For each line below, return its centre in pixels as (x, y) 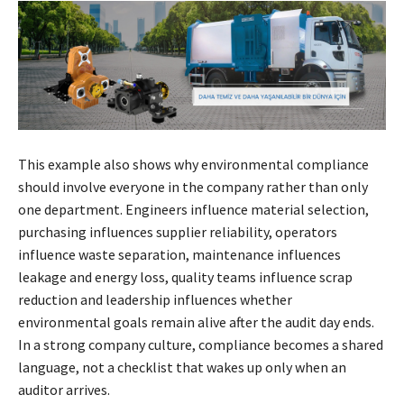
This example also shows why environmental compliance (193, 164)
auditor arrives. (64, 389)
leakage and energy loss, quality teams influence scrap (185, 276)
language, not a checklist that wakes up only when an (182, 367)
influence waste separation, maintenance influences (179, 254)
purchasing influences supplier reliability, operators (178, 231)
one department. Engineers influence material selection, (193, 209)
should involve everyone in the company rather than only (193, 186)
